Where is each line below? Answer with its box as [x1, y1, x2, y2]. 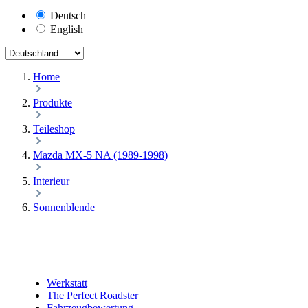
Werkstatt [47, 277, 87, 289]
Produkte [33, 97, 72, 109]
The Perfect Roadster [47, 289, 138, 301]
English [50, 23, 83, 35]
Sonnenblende [33, 201, 95, 213]
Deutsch [50, 10, 86, 21]
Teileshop [33, 123, 75, 135]
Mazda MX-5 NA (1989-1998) [33, 149, 168, 161]
